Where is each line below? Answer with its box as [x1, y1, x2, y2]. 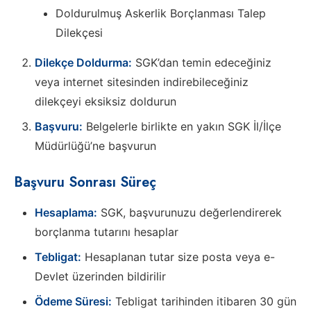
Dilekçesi [56, 25, 103, 40]
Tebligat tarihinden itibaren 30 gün [112, 294, 296, 308]
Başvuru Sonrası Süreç [14, 171, 156, 192]
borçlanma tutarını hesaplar [35, 224, 178, 239]
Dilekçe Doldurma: [35, 55, 132, 69]
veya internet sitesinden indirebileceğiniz [35, 74, 249, 89]
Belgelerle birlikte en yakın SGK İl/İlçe [83, 119, 281, 133]
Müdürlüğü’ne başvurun [35, 138, 156, 153]
